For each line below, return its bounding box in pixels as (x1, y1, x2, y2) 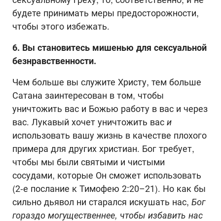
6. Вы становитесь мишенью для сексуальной (12, 42, 207, 53)
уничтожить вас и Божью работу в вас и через (12, 103, 208, 114)
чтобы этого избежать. (12, 21, 110, 32)
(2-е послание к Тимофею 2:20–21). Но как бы (12, 183, 206, 194)
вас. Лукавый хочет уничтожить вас (12, 116, 167, 127)
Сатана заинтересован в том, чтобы (12, 90, 164, 101)
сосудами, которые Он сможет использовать (12, 170, 201, 181)
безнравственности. (12, 55, 96, 66)
